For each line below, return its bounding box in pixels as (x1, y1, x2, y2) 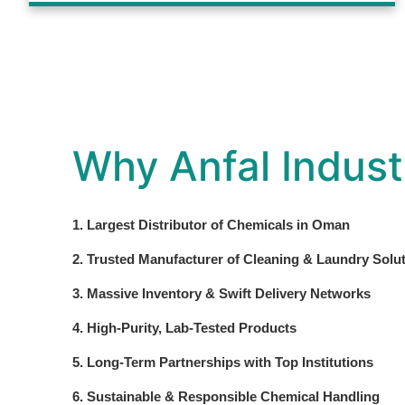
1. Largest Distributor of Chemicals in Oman (72, 218, 350, 233)
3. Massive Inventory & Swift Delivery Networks (72, 287, 371, 302)
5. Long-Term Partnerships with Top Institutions (72, 355, 373, 371)
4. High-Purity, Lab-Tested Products (72, 321, 297, 336)
